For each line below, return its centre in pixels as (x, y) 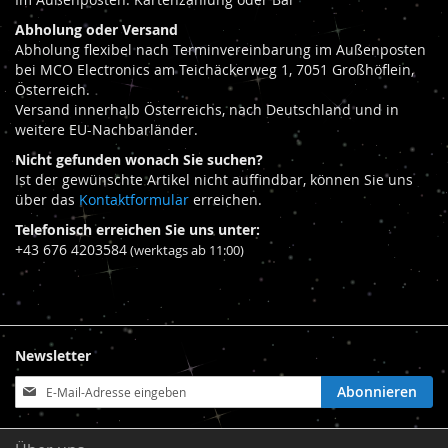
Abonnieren (377, 392)
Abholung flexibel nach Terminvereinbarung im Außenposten (220, 50)
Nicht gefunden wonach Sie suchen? (139, 160)
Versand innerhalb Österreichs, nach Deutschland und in (207, 110)
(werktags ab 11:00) (185, 251)
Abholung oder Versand (96, 30)
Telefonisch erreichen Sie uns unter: (137, 230)
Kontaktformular (134, 200)
